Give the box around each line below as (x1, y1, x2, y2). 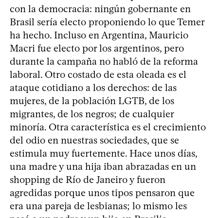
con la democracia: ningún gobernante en (10, 2, 191, 15)
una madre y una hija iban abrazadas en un (10, 160, 196, 172)
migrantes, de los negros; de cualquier (10, 108, 174, 120)
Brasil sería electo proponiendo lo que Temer (10, 16, 204, 28)
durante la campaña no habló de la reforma (10, 55, 198, 67)
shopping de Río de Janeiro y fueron (10, 173, 165, 185)
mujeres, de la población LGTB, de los (10, 94, 174, 107)
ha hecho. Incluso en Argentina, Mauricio (10, 29, 188, 41)
